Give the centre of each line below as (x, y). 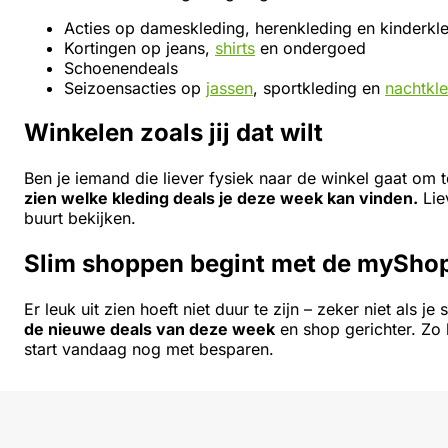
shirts (235, 47)
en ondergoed (310, 47)
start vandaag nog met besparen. (149, 349)
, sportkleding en (319, 87)
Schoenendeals (123, 67)
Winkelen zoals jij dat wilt (173, 133)
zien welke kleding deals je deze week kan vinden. (221, 198)
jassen (229, 87)
